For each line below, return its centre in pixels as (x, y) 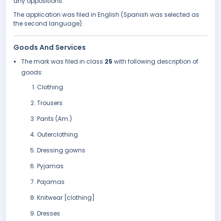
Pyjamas (50, 166)
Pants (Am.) (55, 119)
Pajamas (51, 182)
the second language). (48, 24)
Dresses (49, 214)
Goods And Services (50, 48)
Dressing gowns (61, 150)
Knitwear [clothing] (66, 198)
